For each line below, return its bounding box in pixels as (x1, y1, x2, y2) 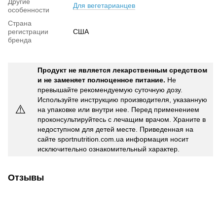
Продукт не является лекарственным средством (37, 66, 207, 74)
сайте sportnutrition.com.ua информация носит (37, 135, 188, 143)
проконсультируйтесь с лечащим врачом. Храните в (37, 115, 206, 123)
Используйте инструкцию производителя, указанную (37, 95, 207, 104)
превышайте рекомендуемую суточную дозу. (37, 85, 183, 94)
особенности (8, 5, 49, 14)
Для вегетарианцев (73, 1, 135, 9)
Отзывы (8, 172, 44, 183)
